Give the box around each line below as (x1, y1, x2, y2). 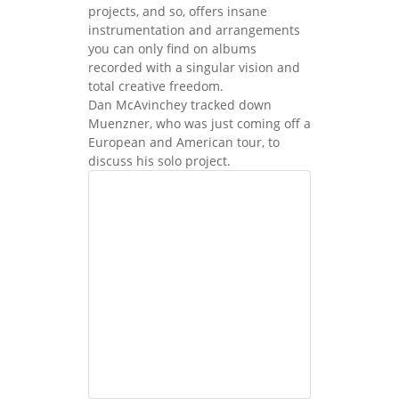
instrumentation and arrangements (88, 20, 300, 38)
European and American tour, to (88, 133, 280, 151)
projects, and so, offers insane (88, 2, 267, 20)
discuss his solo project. (88, 151, 231, 169)
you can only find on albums (88, 39, 256, 57)
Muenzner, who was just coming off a (88, 114, 311, 132)
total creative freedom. (88, 77, 224, 94)
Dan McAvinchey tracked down (88, 95, 272, 113)
